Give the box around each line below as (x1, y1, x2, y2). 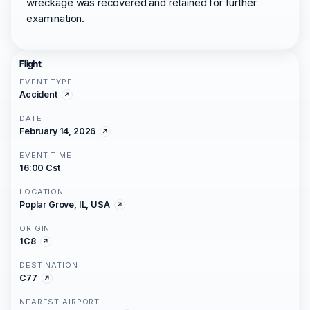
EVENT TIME (19, 150, 72, 160)
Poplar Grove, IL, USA (19, 199, 110, 210)
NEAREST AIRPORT (19, 297, 100, 307)
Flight (19, 58, 42, 69)
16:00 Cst (19, 163, 60, 173)
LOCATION (19, 187, 64, 197)
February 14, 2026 (19, 126, 96, 136)
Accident (19, 89, 57, 100)
